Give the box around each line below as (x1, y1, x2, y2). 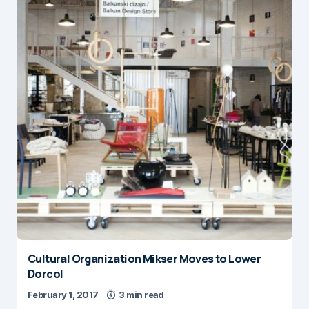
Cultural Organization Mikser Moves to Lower (28, 251, 261, 267)
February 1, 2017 (28, 289, 99, 301)
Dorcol (28, 266, 63, 282)
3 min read (119, 289, 164, 301)
